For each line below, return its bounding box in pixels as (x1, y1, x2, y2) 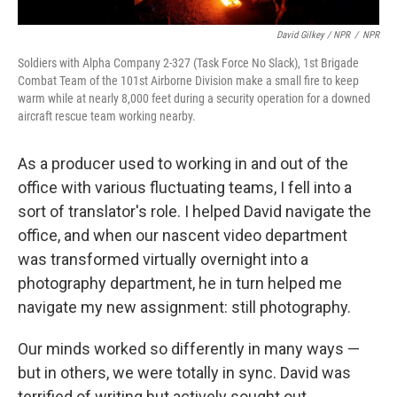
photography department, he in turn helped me (18, 274, 342, 293)
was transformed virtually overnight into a (18, 250, 308, 269)
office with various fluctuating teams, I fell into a (18, 178, 352, 198)
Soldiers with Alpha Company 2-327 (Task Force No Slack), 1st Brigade (18, 56, 359, 71)
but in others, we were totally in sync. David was (18, 363, 351, 383)
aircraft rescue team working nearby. (18, 109, 196, 124)
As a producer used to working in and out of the (18, 154, 348, 174)
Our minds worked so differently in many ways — (18, 339, 360, 359)
